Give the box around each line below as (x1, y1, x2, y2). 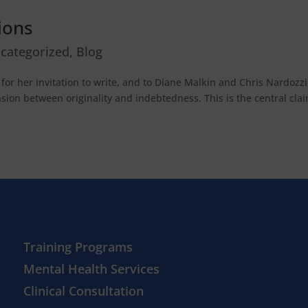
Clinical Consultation (23, 283, 144, 300)
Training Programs (23, 239, 133, 256)
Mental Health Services (23, 261, 160, 278)
